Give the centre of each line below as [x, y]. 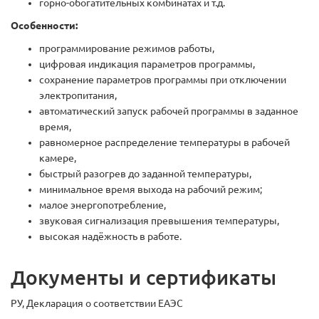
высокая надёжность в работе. [110, 236]
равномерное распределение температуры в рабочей [164, 142]
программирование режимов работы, [127, 48]
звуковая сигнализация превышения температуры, [159, 221]
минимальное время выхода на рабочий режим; [151, 189]
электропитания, [78, 95]
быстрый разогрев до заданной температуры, [145, 174]
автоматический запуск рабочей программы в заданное [169, 111]
